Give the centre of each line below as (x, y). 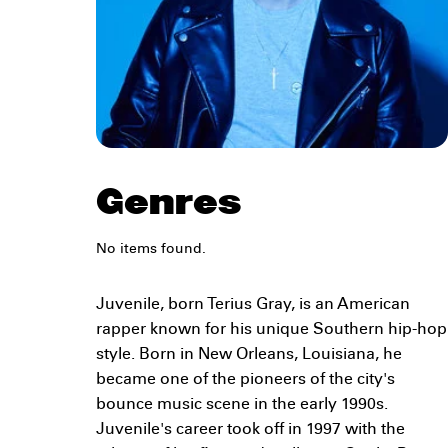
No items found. (151, 250)
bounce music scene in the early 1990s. (242, 405)
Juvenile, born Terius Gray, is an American (253, 305)
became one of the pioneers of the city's (245, 380)
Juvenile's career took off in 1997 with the (250, 430)
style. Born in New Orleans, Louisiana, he (249, 355)
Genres (168, 202)
